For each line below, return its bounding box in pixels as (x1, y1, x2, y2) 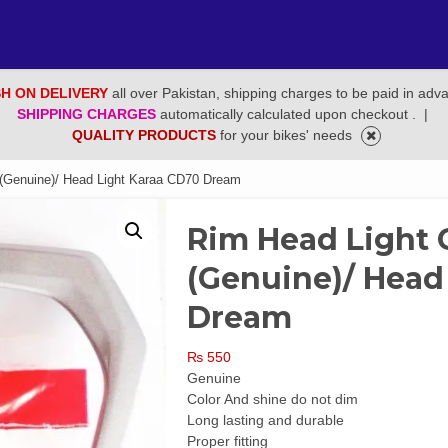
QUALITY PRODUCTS (72, 127, 220, 143)
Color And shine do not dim (187, 391, 359, 407)
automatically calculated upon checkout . (159, 106, 420, 122)
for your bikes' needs (220, 127, 356, 143)
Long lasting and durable (187, 412, 345, 428)
